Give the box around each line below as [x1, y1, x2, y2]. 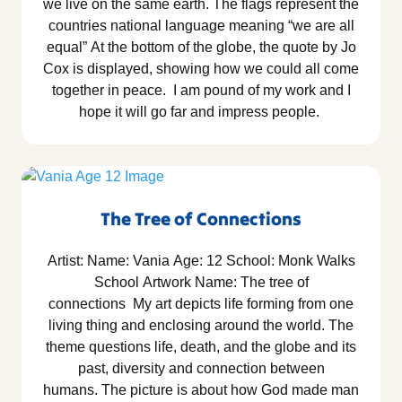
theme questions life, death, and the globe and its [46, 339, 356, 355]
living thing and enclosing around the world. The [48, 318, 354, 334]
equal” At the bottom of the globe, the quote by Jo [46, 39, 356, 56]
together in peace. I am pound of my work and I [51, 83, 351, 99]
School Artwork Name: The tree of [93, 275, 309, 291]
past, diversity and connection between [77, 361, 325, 377]
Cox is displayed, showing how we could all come [43, 61, 359, 77]
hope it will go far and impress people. [79, 104, 323, 120]
